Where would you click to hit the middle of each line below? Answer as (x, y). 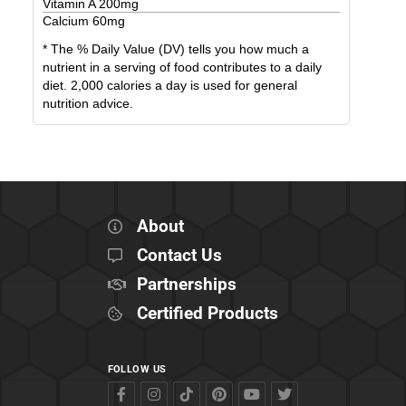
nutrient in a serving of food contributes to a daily (182, 68)
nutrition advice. (88, 104)
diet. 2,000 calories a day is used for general (170, 86)
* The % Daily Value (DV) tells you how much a (176, 49)
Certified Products (207, 313)
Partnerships (186, 284)
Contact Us (179, 255)
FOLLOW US (137, 369)
